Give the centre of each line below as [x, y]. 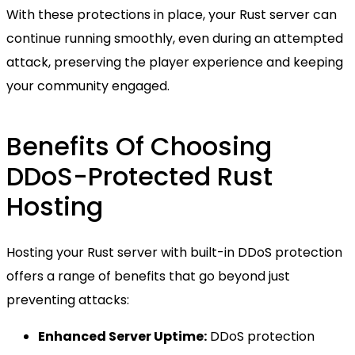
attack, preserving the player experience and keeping [175, 62]
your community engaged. [88, 86]
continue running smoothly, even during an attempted [175, 38]
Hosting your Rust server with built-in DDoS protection [174, 253]
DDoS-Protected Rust [139, 177]
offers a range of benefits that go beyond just [148, 277]
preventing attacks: [68, 300]
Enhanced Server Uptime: [122, 337]
